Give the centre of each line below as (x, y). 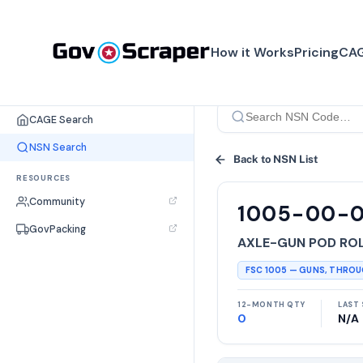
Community (57, 202)
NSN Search (58, 147)
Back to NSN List (275, 159)
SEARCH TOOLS (51, 96)
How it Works (252, 52)
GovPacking (58, 229)
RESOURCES (44, 178)
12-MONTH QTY (271, 305)
